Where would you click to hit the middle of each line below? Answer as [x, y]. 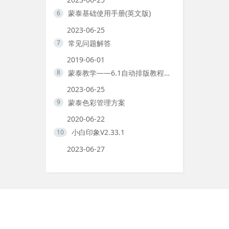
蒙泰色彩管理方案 [96, 102]
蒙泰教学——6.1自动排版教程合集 [167, 73]
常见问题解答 [89, 43]
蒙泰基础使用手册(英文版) [109, 13]
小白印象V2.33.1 [98, 132]
